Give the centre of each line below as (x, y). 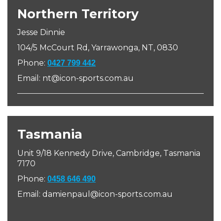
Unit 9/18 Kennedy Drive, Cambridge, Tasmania (109, 153)
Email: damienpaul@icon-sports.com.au (95, 194)
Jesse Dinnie (41, 32)
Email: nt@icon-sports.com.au (75, 78)
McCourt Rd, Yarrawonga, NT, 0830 (109, 48)
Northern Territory (78, 14)
